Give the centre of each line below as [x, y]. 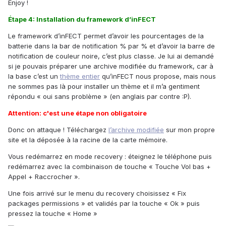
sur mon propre [189, 129]
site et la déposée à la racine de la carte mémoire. [88, 139]
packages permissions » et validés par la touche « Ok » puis [104, 203]
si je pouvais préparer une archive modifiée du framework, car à [111, 66]
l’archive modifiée [136, 129]
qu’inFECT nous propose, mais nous [158, 76]
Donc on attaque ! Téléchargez [58, 129]
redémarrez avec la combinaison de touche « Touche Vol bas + [109, 166]
